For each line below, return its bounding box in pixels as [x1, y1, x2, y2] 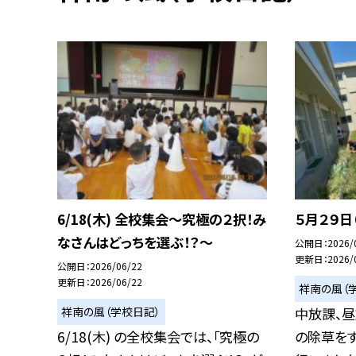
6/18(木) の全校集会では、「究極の [57, 327, 259, 347]
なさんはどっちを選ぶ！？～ [57, 232, 213, 253]
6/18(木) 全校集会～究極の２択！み [57, 209, 266, 230]
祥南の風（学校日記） [61, 303, 161, 319]
